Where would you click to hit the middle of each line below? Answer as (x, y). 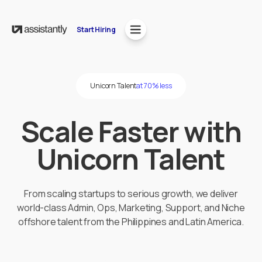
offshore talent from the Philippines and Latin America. (131, 222)
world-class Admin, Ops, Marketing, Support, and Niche (131, 208)
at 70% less (154, 86)
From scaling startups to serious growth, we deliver (131, 194)
